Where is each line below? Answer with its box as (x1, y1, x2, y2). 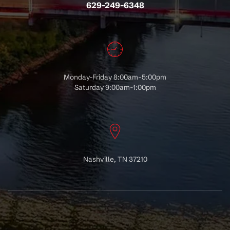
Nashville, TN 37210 (83, 155, 147, 164)
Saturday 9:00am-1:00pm (74, 83, 156, 92)
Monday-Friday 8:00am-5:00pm (64, 72, 166, 82)
